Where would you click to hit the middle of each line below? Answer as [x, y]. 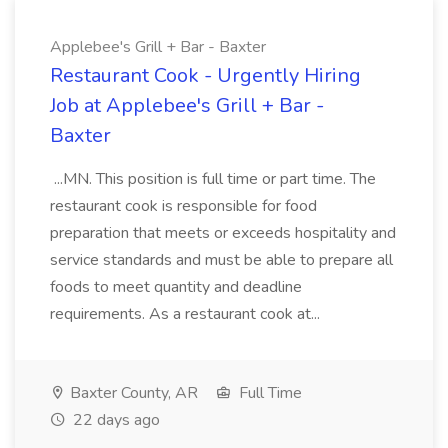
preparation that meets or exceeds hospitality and [223, 233]
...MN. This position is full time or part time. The [213, 179]
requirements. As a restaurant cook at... [187, 314]
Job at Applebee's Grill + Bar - [187, 105]
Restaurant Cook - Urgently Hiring [205, 75]
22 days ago [114, 420]
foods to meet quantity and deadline [176, 287]
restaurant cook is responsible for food [183, 206]
